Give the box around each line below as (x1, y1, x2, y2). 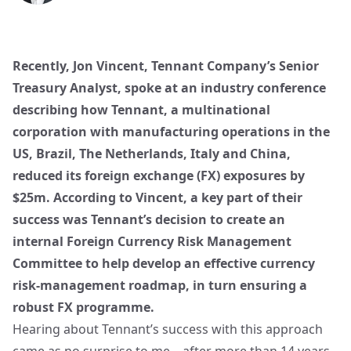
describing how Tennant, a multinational (13, 101, 270, 118)
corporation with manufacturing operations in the (13, 123, 330, 140)
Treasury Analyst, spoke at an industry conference (13, 79, 326, 96)
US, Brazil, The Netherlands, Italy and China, (13, 145, 291, 162)
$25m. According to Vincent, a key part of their (13, 189, 302, 206)
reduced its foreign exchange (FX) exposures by (13, 167, 305, 184)
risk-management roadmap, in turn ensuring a (13, 277, 307, 294)
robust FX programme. (13, 299, 154, 316)
